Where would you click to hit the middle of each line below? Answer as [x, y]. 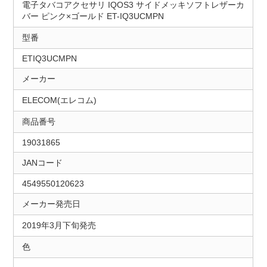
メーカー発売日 [51, 204]
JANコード [42, 163]
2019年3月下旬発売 [59, 226]
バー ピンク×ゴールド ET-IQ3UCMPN [93, 16]
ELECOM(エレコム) [59, 100]
